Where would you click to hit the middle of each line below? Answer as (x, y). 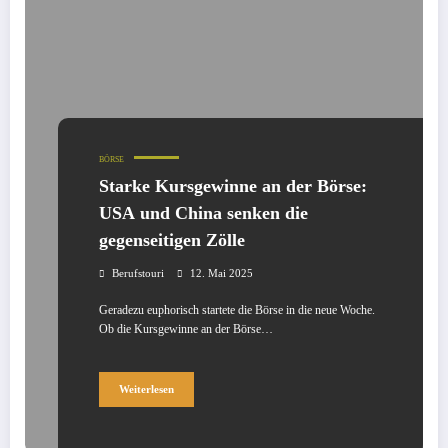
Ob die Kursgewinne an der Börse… (186, 329)
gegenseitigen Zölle (172, 240)
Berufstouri (138, 274)
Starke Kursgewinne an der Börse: (233, 186)
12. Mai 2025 (221, 274)
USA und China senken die (203, 213)
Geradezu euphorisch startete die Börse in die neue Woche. (237, 310)
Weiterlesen (146, 389)
